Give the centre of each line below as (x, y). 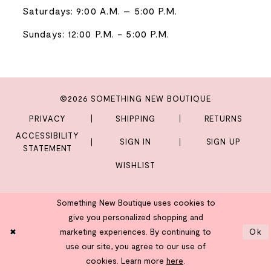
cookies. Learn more (126, 261)
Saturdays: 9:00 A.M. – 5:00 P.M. (100, 11)
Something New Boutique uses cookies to (135, 203)
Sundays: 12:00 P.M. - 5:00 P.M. (96, 34)
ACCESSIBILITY (48, 135)
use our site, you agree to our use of (135, 247)
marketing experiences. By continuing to (135, 232)
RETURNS (224, 118)
